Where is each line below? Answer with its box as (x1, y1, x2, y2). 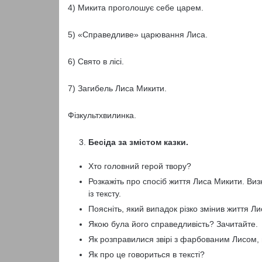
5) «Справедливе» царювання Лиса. (67, 30, 208, 39)
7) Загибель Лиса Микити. (67, 84, 167, 93)
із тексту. (88, 189, 121, 198)
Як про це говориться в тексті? (88, 250, 205, 259)
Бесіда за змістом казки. (88, 137, 188, 147)
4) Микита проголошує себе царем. (67, 3, 204, 12)
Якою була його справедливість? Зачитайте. (88, 219, 258, 229)
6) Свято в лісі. (67, 57, 124, 66)
